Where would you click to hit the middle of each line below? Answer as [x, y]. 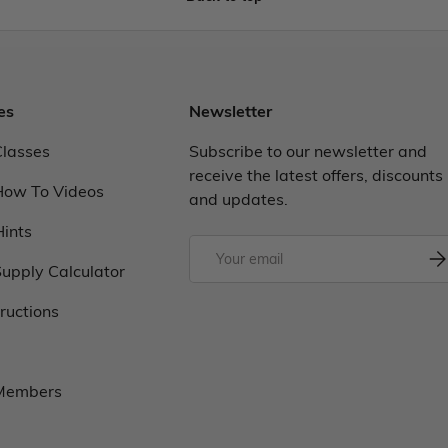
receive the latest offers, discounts [316, 175]
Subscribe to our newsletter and [308, 151]
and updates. [238, 199]
